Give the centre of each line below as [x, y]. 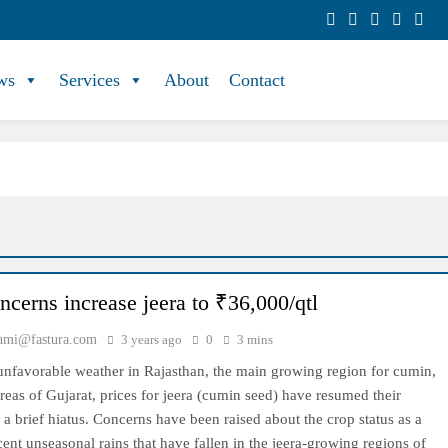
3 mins [255, 339]
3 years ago [152, 339]
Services [89, 80]
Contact [257, 80]
